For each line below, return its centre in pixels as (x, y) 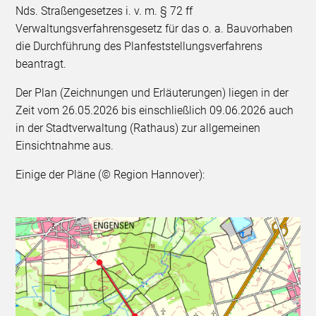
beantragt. (41, 63)
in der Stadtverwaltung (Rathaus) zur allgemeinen (138, 128)
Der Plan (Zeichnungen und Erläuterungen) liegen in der (152, 92)
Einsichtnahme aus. (65, 145)
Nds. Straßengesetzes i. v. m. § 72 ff (104, 11)
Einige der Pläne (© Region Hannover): (110, 174)
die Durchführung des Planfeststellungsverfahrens (139, 46)
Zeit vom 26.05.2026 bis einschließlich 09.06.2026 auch (155, 110)
